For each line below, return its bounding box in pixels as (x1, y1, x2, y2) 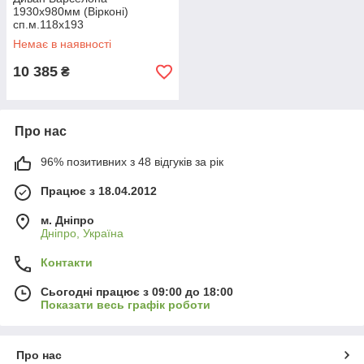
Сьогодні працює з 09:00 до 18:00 (41, 285, 233, 298)
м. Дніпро (41, 214, 94, 227)
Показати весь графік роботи (41, 298, 210, 311)
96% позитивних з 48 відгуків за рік (41, 155, 223, 168)
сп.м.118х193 (13, 18, 84, 31)
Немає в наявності (13, 37, 111, 50)
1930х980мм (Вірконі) (13, 5, 128, 18)
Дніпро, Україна (41, 227, 123, 240)
